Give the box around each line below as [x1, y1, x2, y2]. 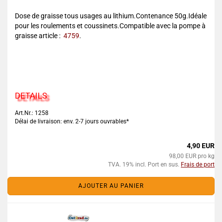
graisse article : [15, 32, 62, 40]
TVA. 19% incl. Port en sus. [108, 161, 181, 168]
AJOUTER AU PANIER [78, 182, 144, 189]
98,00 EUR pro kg [169, 153, 215, 160]
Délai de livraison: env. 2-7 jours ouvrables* [15, 118, 129, 125]
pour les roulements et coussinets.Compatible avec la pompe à [15, 22, 206, 30]
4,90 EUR [187, 142, 215, 150]
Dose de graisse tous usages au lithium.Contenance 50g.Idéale [15, 12, 207, 20]
